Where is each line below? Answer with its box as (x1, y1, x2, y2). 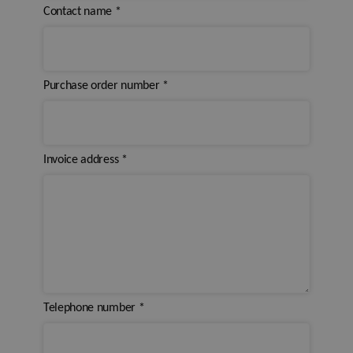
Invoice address (43, 154, 121, 166)
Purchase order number (43, 80, 162, 92)
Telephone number (43, 302, 139, 314)
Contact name (43, 6, 115, 18)
